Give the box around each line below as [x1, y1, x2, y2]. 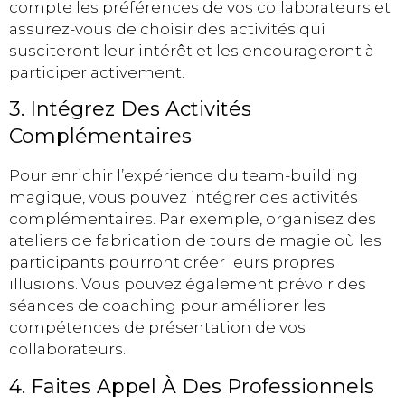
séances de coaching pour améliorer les [9, 297, 325, 316]
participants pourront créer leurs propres [9, 253, 334, 272]
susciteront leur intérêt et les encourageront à [9, 41, 374, 60]
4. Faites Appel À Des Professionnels [9, 373, 374, 399]
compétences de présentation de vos [9, 318, 306, 337]
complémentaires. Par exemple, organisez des [9, 210, 376, 229]
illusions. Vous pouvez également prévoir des [9, 275, 366, 294]
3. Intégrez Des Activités [9, 97, 251, 122]
